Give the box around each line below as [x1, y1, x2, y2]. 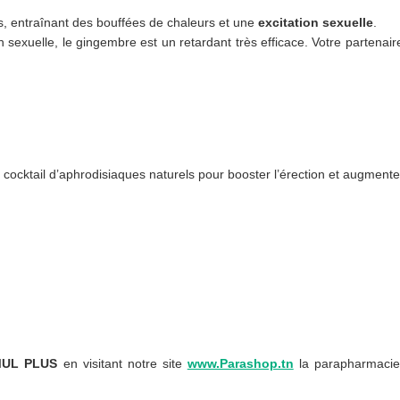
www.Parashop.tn [187, 355, 294, 371]
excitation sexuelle [258, 14, 373, 29]
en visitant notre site [57, 355, 187, 371]
